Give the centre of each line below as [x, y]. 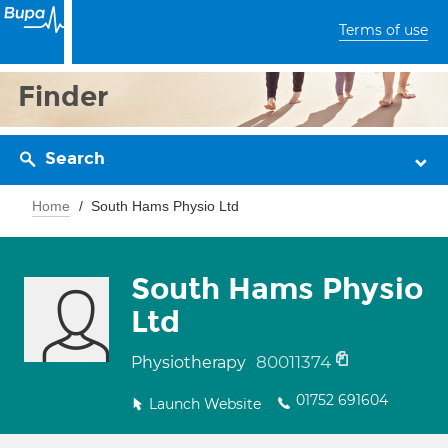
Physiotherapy [190, 362]
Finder [63, 96]
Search [75, 158]
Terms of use [383, 30]
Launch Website [205, 404]
